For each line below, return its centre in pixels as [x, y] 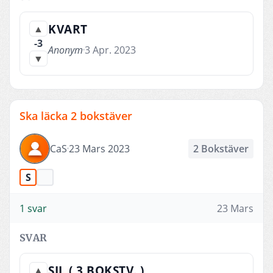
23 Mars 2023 [99, 148]
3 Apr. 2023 [110, 50]
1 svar [33, 208]
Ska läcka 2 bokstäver [76, 115]
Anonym [66, 50]
